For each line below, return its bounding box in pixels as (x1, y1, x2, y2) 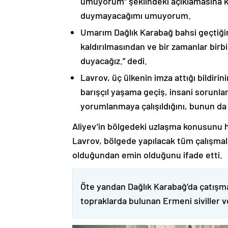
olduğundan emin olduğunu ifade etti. (72, 149, 222, 161)
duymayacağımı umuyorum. (80, 10, 191, 21)
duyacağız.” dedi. (80, 55, 147, 67)
